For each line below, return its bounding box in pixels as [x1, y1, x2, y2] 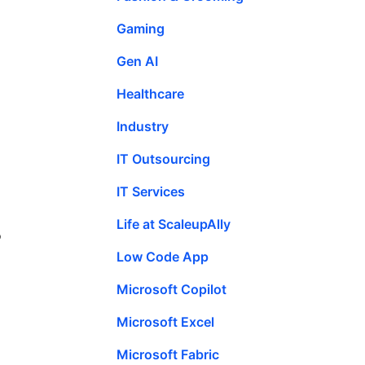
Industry [117, 117, 169, 134]
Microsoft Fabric [117, 345, 219, 363]
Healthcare [117, 85, 184, 102]
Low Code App [117, 248, 209, 265]
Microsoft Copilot [117, 280, 226, 297]
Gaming [117, 20, 165, 37]
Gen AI [117, 52, 158, 69]
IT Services [117, 182, 185, 200]
